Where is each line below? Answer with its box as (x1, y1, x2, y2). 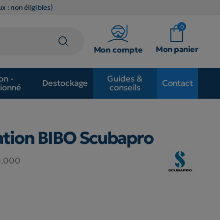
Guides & (107, 73, 143, 84)
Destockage (42, 78, 88, 89)
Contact (162, 78, 193, 89)
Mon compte (93, 44, 143, 55)
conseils (110, 82, 140, 93)
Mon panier (156, 44, 198, 54)
